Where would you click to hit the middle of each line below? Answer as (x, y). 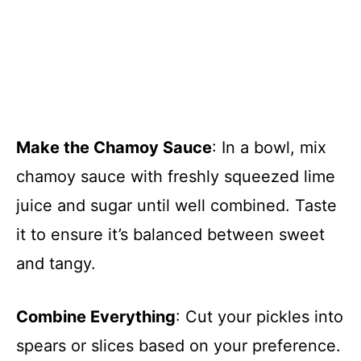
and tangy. (56, 263)
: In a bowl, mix (269, 147)
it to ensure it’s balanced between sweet (170, 234)
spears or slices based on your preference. (178, 345)
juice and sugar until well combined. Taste (176, 205)
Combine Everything (96, 316)
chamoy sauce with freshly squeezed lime (176, 176)
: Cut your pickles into (259, 316)
